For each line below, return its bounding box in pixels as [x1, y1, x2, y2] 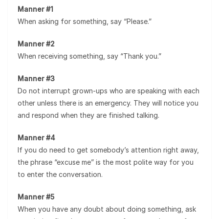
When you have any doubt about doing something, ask [18, 205, 196, 213]
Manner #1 [18, 5, 53, 13]
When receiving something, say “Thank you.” [18, 52, 161, 60]
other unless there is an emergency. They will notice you [18, 99, 198, 107]
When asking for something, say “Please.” [18, 17, 152, 25]
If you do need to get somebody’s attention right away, [18, 146, 199, 154]
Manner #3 [18, 74, 55, 83]
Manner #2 [18, 40, 55, 48]
